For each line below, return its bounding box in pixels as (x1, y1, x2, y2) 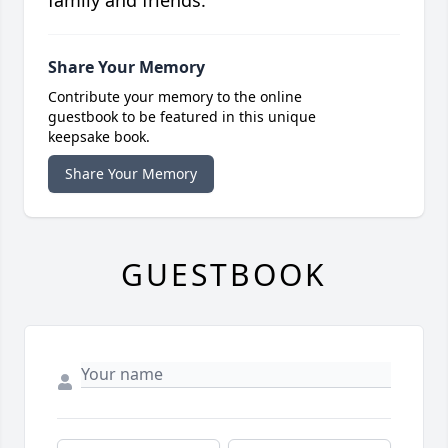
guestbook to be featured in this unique (48, 107, 316, 127)
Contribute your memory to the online (48, 87, 302, 107)
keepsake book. (48, 127, 150, 147)
